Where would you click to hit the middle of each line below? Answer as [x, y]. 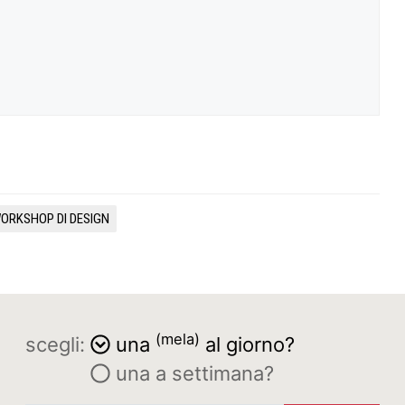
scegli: [55, 344]
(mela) [178, 339]
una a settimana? [192, 373]
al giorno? [247, 344]
